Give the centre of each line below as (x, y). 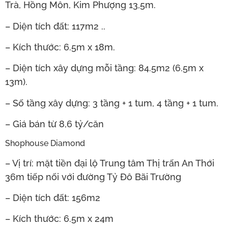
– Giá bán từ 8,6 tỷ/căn (54, 124)
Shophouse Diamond (45, 143)
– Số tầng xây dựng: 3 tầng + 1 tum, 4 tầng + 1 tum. (112, 103)
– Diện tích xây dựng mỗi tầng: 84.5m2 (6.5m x (104, 68)
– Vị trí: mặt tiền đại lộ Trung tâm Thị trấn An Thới (110, 163)
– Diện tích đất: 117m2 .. (55, 26)
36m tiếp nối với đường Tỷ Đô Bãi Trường (93, 177)
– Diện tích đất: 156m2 (53, 198)
